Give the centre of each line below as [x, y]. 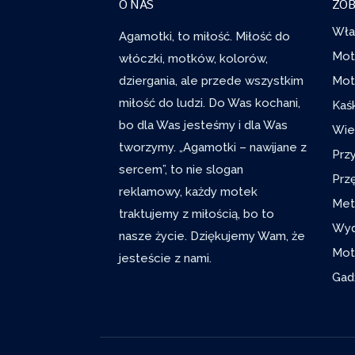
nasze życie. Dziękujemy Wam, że [212, 236]
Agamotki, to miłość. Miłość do [204, 36]
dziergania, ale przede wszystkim [211, 80]
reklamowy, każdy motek [188, 191]
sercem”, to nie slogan [181, 169]
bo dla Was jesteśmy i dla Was [203, 125]
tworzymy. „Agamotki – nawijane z [213, 147]
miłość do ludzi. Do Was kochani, [210, 103]
